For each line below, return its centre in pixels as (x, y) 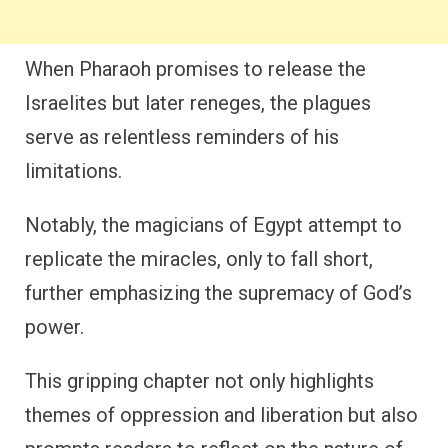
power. (54, 326)
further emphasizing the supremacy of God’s (218, 292)
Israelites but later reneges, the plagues (198, 102)
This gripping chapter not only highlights (199, 380)
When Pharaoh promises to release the (195, 68)
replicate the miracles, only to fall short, (199, 258)
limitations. (73, 170)
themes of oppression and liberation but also (221, 414)
